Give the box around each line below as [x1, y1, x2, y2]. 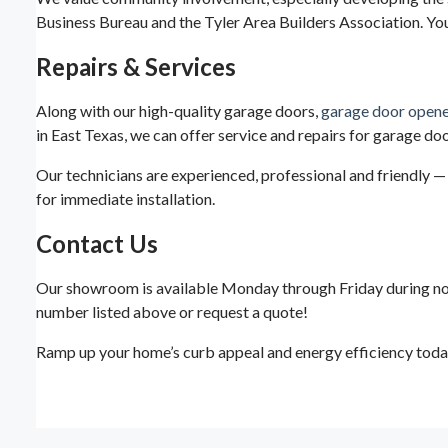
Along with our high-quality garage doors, [36, 101, 321, 121]
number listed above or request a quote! [36, 302, 308, 322]
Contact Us [36, 229, 158, 259]
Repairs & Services [36, 52, 236, 82]
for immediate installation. [36, 189, 215, 209]
